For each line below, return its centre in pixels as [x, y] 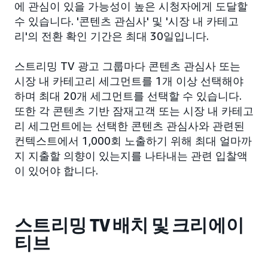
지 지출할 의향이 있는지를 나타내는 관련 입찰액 [131, 155]
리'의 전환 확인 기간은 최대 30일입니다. [112, 36]
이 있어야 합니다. [56, 170]
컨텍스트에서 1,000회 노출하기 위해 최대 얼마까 [133, 140]
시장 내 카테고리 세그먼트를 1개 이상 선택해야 [129, 80]
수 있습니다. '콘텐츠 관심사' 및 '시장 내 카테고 [127, 21]
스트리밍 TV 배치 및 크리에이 [130, 225]
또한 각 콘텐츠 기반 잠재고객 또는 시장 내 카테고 [134, 110]
